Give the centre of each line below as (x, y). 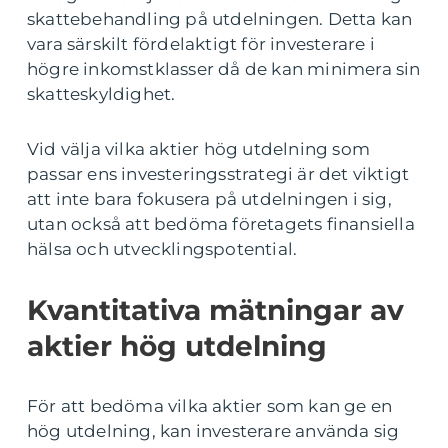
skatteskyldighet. (101, 94)
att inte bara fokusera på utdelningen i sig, (209, 199)
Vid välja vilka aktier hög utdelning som (199, 149)
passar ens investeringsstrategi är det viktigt (218, 174)
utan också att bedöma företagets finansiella (221, 224)
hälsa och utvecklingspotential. (162, 249)
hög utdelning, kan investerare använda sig (213, 431)
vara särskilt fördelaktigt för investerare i (201, 44)
